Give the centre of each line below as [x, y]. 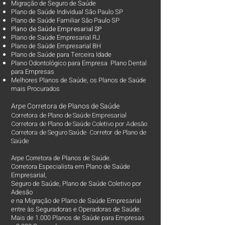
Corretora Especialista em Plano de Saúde [71, 166]
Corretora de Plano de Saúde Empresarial [70, 115]
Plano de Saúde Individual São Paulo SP [67, 12]
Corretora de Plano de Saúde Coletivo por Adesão [80, 124]
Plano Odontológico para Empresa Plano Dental [79, 63]
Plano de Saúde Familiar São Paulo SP [65, 20]
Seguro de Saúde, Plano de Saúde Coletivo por [76, 184]
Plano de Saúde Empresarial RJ [55, 37]
